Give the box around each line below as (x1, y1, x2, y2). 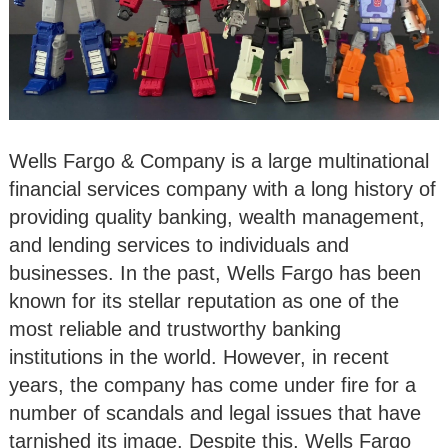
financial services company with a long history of (9, 177, 436, 200)
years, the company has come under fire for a (9, 373, 416, 396)
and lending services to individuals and (9, 233, 349, 256)
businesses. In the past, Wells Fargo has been (9, 261, 421, 284)
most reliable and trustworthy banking (9, 317, 341, 340)
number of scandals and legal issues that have (9, 401, 421, 424)
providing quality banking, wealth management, (9, 205, 425, 228)
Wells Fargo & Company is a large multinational (9, 149, 429, 172)
